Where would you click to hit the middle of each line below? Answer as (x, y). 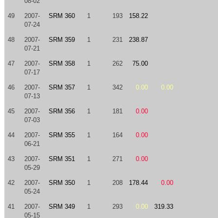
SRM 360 (62, 16)
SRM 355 (62, 135)
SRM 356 (62, 111)
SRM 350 (62, 183)
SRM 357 (62, 87)
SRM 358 (62, 64)
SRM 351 (62, 159)
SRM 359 (62, 40)
